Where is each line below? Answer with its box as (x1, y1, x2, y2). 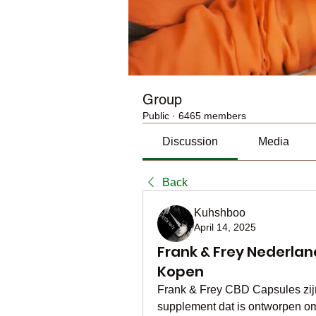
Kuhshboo (194, 207, 245, 219)
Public (142, 110, 169, 121)
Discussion (162, 135, 219, 147)
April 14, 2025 (194, 221, 256, 233)
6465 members (178, 110, 246, 121)
